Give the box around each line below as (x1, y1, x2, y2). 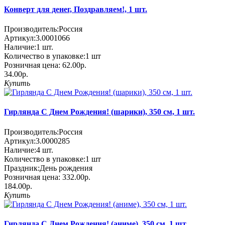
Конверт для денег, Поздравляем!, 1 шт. (4, 5, 147, 14)
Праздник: (4, 163, 40, 172)
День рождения (40, 163, 92, 172)
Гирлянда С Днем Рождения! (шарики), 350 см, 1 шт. (4, 107, 195, 117)
